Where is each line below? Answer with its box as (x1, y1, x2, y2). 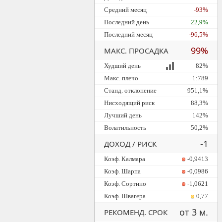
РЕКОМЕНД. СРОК (104, 207, 167, 217)
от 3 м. (179, 206, 208, 218)
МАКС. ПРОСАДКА (104, 46, 168, 55)
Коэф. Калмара (104, 155, 145, 163)
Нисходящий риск (104, 99, 155, 107)
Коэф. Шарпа (104, 167, 141, 175)
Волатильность (104, 124, 146, 131)
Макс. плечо (104, 74, 138, 82)
